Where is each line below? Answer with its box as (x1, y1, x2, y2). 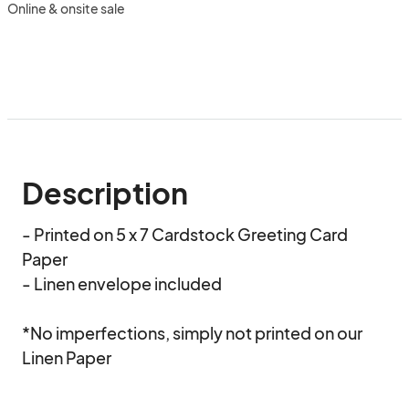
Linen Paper (22, 347, 111, 368)
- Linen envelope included (22, 273, 230, 294)
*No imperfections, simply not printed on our (22, 322, 362, 343)
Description (22, 174, 188, 211)
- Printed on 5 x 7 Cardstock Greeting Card (22, 224, 348, 245)
